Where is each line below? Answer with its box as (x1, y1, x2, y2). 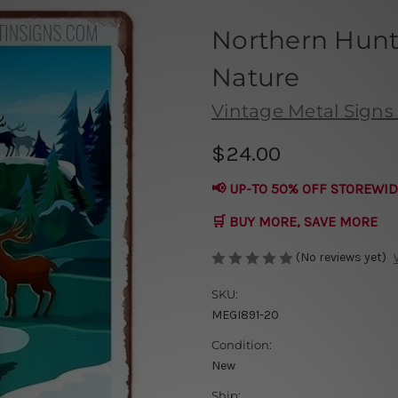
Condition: (211, 338, 272, 353)
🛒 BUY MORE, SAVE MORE (211, 212, 378, 230)
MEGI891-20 (211, 307, 279, 323)
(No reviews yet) (296, 249, 386, 265)
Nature (211, 61, 300, 92)
